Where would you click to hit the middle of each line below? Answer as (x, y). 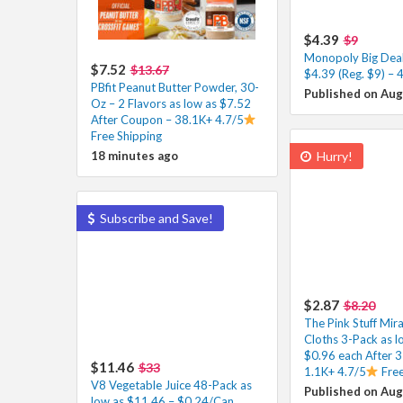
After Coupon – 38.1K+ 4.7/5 (167, 119)
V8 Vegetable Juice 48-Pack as (171, 385)
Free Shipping (126, 135)
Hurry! (333, 156)
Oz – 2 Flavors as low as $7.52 (170, 103)
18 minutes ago (134, 155)
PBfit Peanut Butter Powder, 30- (175, 87)
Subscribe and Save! (155, 218)
